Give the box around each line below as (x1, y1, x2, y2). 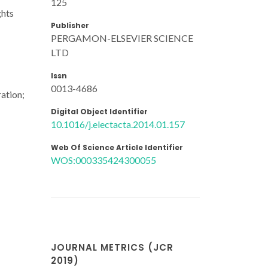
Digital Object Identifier (51, 106, 148, 117)
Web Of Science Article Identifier (51, 142, 183, 153)
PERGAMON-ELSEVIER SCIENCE (51, 32, 193, 44)
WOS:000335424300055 (51, 154, 156, 166)
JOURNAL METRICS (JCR (51, 241, 173, 254)
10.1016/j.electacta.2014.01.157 (51, 118, 185, 130)
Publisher (51, 20, 89, 31)
